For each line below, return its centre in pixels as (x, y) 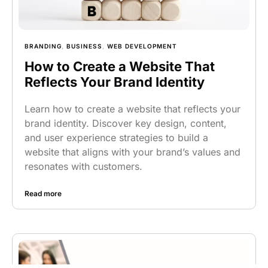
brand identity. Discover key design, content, (126, 123)
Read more (43, 194)
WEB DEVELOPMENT (142, 46)
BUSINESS (84, 46)
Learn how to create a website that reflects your (133, 109)
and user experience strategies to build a (116, 138)
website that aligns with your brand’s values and (133, 152)
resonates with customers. (83, 166)
